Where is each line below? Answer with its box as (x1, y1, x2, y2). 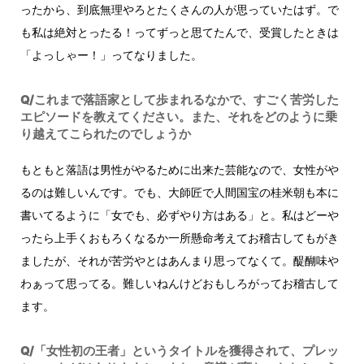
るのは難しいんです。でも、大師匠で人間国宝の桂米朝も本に (20, 184, 339, 199)
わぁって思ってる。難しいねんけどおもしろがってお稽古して (20, 275, 339, 290)
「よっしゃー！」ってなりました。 (20, 47, 202, 62)
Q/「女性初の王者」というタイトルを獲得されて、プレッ (20, 342, 339, 358)
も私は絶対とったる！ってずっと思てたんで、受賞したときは (20, 24, 339, 39)
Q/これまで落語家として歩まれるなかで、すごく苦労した (20, 91, 339, 107)
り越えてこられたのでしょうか (20, 125, 191, 141)
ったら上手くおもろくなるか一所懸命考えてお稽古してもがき (20, 230, 339, 245)
